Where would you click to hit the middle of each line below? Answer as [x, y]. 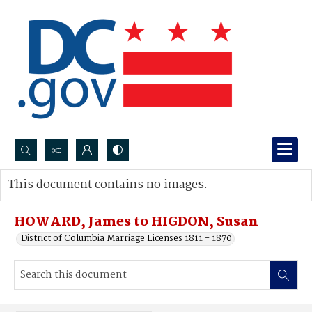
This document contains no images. [108, 185]
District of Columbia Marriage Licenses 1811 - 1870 [126, 239]
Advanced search [57, 199]
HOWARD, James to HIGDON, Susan [136, 222]
